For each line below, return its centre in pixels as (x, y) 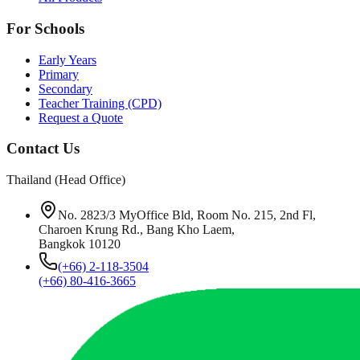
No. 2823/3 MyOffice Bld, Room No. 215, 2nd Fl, (187, 215)
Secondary (65, 88)
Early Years (67, 59)
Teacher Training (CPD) (100, 103)
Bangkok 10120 (80, 244)
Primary (59, 74)
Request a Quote (81, 117)
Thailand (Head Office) (66, 180)
